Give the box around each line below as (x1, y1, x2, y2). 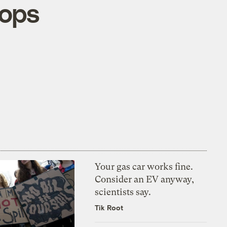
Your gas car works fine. (95, 161, 194, 172)
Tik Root (95, 203, 124, 212)
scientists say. (95, 186, 152, 197)
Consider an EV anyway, (95, 173, 195, 184)
